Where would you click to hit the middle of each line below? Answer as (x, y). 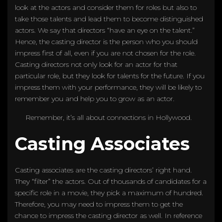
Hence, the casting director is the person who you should (106, 41)
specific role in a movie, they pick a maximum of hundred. (109, 193)
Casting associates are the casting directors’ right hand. (103, 170)
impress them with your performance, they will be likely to (108, 87)
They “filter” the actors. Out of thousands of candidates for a (111, 181)
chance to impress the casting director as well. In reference (109, 215)
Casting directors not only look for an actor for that (96, 64)
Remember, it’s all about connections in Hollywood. (109, 117)
